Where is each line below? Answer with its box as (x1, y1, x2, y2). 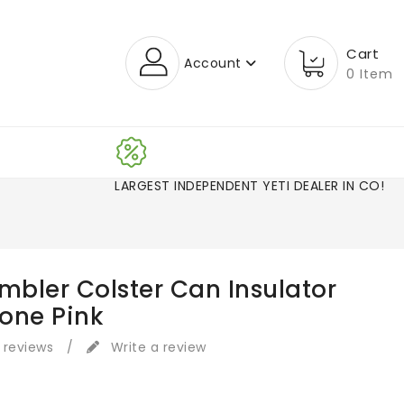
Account (184, 54, 242, 73)
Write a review (106, 338, 207, 357)
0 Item (346, 65, 393, 84)
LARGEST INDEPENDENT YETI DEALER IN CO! (115, 177, 385, 196)
